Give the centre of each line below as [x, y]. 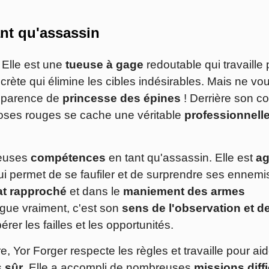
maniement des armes [184, 192]
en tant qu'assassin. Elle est [181, 158]
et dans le [95, 192]
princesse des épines [122, 98]
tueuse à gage [104, 65]
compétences [68, 158]
